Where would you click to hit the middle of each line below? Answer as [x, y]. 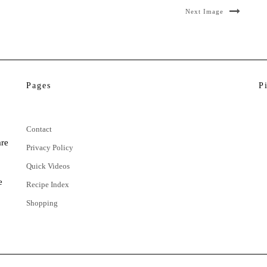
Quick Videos [48, 166]
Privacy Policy [50, 147]
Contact [39, 129]
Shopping [42, 203]
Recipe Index [48, 184]
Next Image [204, 11]
